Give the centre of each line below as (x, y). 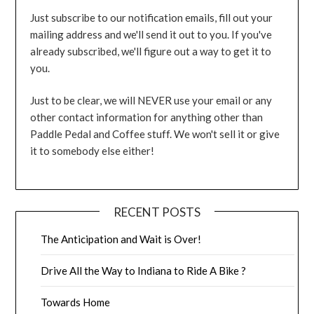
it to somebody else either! (93, 151)
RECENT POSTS (157, 212)
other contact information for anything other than (147, 117)
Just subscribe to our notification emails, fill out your (152, 17)
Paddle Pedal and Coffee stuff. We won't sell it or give (155, 134)
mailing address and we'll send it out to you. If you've (151, 34)
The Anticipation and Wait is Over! (121, 239)
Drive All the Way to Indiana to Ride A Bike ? (144, 270)
